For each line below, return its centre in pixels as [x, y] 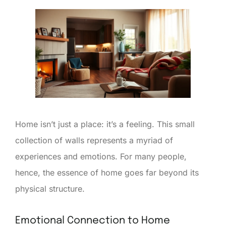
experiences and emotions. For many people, [101, 156]
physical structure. [50, 188]
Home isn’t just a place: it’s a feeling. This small [105, 124]
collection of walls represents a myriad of [94, 140]
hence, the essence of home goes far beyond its [107, 172]
